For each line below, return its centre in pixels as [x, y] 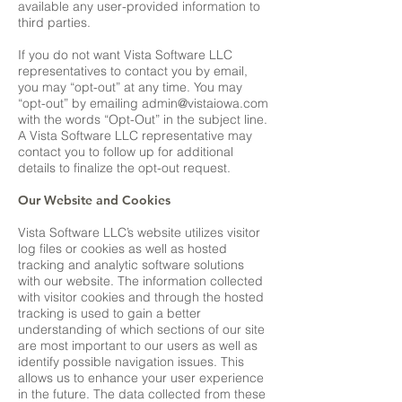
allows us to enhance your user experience [141, 378]
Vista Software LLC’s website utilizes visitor [139, 232]
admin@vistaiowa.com [205, 103]
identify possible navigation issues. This [131, 362]
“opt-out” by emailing [80, 103]
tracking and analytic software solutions [131, 265]
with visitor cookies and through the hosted [141, 297]
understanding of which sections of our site [141, 329]
